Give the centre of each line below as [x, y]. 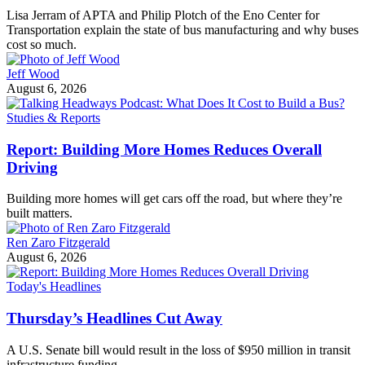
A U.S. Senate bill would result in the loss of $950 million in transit [178, 350]
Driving [32, 167]
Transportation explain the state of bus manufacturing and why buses [182, 29]
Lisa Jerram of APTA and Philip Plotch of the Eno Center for [163, 15]
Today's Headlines [54, 287]
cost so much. [42, 44]
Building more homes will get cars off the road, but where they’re [174, 199]
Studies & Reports [53, 117]
